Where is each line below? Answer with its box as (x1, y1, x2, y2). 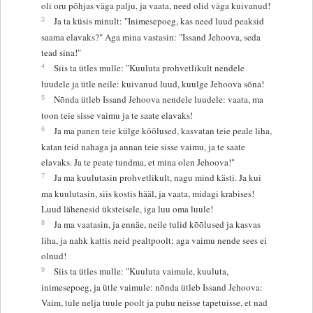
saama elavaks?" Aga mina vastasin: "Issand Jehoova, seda (41, 30, 261, 43)
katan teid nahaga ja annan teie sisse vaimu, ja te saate (41, 140, 245, 153)
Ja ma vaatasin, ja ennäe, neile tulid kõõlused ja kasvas (53, 217, 261, 231)
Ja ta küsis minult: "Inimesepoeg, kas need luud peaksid (53, 14, 264, 27)
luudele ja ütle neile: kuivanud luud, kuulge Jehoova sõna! (41, 77, 264, 90)
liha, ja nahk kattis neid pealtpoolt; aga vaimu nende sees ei (41, 233, 267, 247)
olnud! (41, 249, 66, 262)
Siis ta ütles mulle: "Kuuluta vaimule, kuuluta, (53, 264, 228, 277)
